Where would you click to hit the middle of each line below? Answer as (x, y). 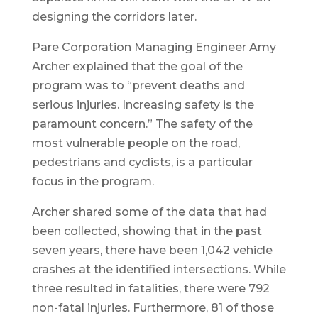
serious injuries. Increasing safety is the (143, 105)
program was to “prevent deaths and (138, 86)
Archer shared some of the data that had (149, 212)
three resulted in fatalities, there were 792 (150, 289)
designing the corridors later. (114, 17)
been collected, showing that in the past (147, 231)
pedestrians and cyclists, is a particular (142, 163)
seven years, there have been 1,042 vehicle (152, 251)
